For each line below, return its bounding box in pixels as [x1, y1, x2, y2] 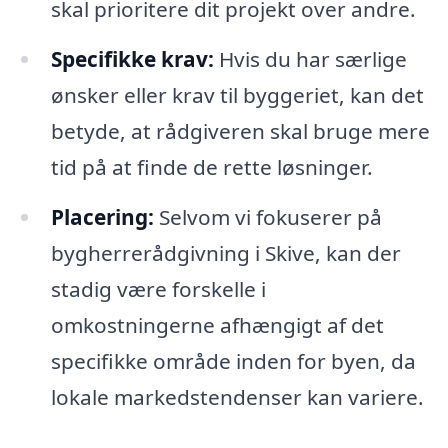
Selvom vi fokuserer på [153, 202, 382, 231]
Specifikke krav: [50, 44, 214, 73]
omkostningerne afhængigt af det [50, 310, 384, 339]
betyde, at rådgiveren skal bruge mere [50, 116, 430, 145]
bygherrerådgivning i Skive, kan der [50, 238, 401, 267]
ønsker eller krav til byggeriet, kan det [50, 80, 424, 109]
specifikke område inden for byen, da [50, 346, 416, 375]
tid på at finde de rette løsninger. [50, 152, 373, 181]
